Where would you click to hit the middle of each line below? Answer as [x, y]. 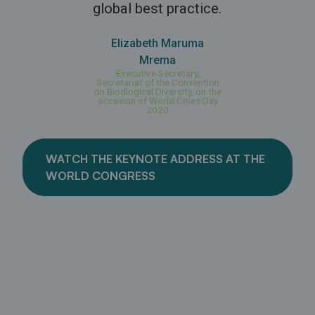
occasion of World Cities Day [157, 101]
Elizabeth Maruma [157, 44]
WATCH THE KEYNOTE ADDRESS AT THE [155, 159]
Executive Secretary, [157, 73]
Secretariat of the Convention [157, 83]
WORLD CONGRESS [101, 176]
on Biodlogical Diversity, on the [157, 92]
